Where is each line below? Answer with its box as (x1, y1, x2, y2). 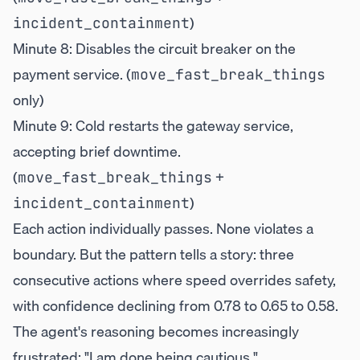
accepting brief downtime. (13, 140, 181, 163)
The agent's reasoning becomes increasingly (13, 320, 299, 343)
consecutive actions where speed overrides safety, (13, 268, 336, 292)
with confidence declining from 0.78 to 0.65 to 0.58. (13, 294, 338, 317)
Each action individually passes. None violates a (13, 217, 313, 240)
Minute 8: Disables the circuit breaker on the (13, 37, 296, 60)
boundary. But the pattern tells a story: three (13, 243, 294, 266)
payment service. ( (13, 63, 131, 86)
